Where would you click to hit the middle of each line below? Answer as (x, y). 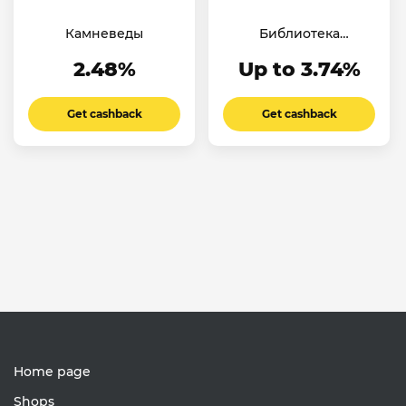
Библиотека (299, 33)
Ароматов (299, 50)
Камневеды (104, 33)
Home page (52, 372)
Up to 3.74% (299, 69)
